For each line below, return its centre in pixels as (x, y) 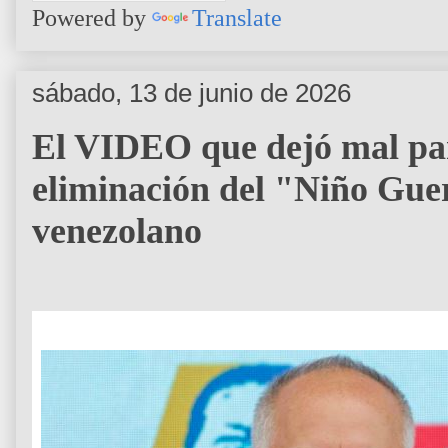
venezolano (117, 230)
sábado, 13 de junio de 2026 (191, 92)
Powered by (92, 17)
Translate (237, 17)
